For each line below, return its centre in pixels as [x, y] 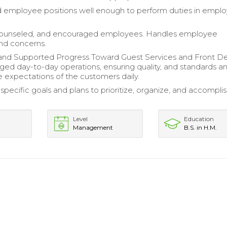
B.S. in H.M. [201, 127]
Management [93, 127]
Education [199, 119]
